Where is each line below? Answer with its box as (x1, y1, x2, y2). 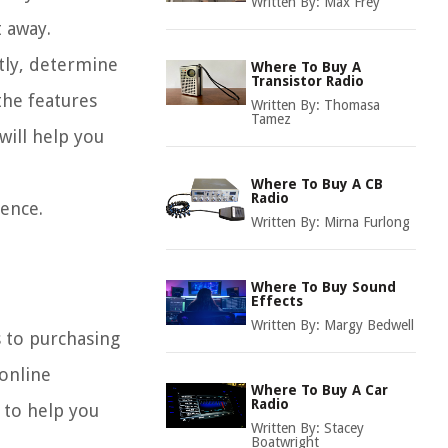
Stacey (324, 420, 364, 436)
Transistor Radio (251, 73, 364, 89)
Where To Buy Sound (251, 279, 396, 295)
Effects (251, 293, 303, 309)
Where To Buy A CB (251, 176, 383, 192)
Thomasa (324, 97, 380, 113)
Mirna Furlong (324, 214, 410, 230)
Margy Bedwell (324, 317, 414, 333)
